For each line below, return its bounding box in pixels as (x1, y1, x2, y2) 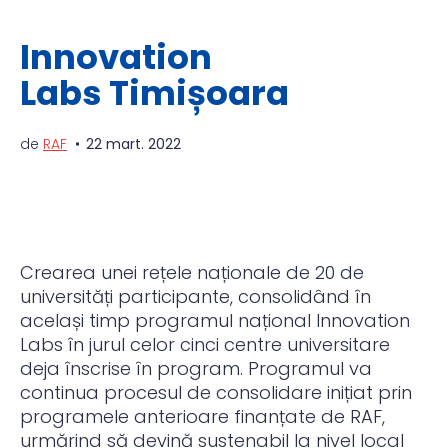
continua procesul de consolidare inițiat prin (20, 380, 412, 406)
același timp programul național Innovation (20, 308, 410, 334)
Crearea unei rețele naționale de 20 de (20, 260, 364, 286)
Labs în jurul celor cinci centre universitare (20, 332, 390, 358)
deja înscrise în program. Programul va (20, 356, 372, 382)
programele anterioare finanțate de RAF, (20, 404, 385, 430)
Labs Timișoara (20, 69, 289, 118)
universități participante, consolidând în (20, 284, 371, 310)
